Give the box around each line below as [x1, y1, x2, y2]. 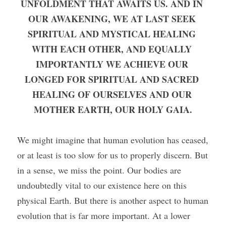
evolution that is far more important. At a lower [17, 209, 190, 221]
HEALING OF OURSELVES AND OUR [32, 88, 192, 101]
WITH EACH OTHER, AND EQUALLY [32, 42, 192, 55]
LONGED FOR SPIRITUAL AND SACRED [25, 73, 199, 86]
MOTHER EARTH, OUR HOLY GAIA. [34, 103, 192, 116]
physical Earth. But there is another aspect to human [17, 194, 208, 206]
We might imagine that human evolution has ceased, [17, 134, 208, 146]
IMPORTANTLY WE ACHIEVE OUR [35, 58, 188, 71]
